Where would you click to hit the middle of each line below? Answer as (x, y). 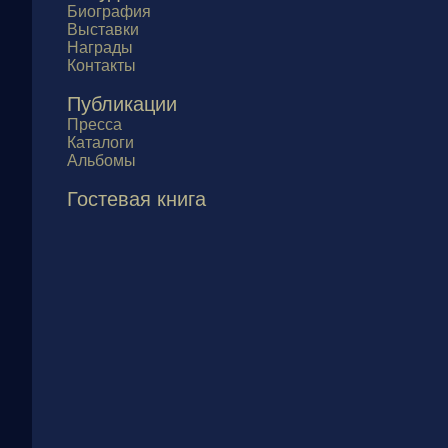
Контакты (101, 65)
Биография (109, 11)
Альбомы (101, 160)
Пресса (94, 124)
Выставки (103, 29)
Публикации (122, 104)
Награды (100, 47)
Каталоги (100, 142)
